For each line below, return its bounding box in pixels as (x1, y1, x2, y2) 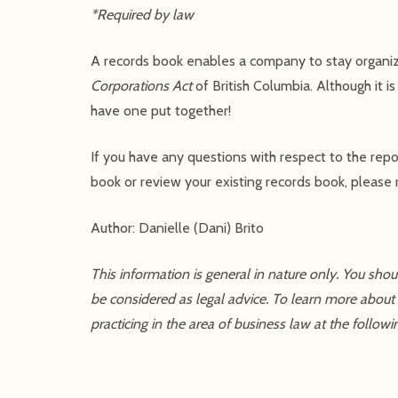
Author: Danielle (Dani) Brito (91, 219, 264, 236)
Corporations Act (91, 76, 195, 94)
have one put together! (91, 101, 231, 119)
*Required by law (91, 5, 194, 23)
